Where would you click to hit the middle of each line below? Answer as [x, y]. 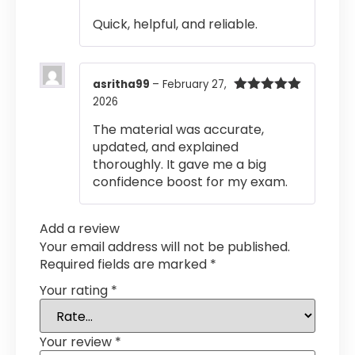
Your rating [75, 290]
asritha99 [122, 84]
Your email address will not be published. [165, 247]
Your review [77, 342]
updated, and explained [166, 147]
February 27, [195, 84]
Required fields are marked [125, 265]
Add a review [80, 229]
